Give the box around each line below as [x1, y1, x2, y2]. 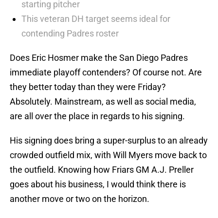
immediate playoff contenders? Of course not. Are [10, 67, 202, 78]
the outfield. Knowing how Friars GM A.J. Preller [10, 164, 194, 175]
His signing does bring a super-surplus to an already [10, 135, 208, 146]
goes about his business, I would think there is [10, 179, 186, 190]
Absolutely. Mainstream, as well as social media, [10, 96, 196, 107]
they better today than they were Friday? [10, 82, 166, 92]
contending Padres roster [21, 28, 119, 39]
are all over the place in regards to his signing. [10, 111, 185, 122]
